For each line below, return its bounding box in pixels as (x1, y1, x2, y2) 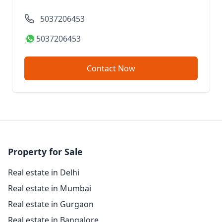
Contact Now (118, 63, 135, 74)
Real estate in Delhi (8, 167, 79, 178)
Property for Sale (8, 146, 83, 158)
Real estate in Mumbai (8, 183, 91, 194)
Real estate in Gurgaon (8, 199, 94, 210)
